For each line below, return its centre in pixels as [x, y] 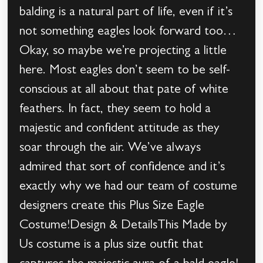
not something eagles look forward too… [128, 33]
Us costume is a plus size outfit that [112, 246]
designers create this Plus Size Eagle [112, 207]
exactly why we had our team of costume [129, 188]
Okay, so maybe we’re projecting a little [123, 52]
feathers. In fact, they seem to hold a [115, 110]
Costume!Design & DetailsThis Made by [124, 226]
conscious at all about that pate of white [124, 91]
